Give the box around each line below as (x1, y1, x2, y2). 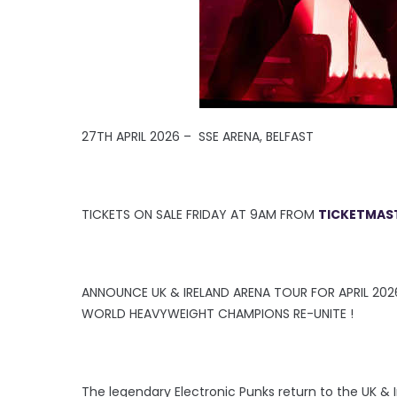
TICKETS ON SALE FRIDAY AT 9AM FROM (82, 205, 318, 223)
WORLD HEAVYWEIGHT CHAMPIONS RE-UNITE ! (82, 304, 354, 323)
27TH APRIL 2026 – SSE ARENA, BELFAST (82, 127, 317, 145)
